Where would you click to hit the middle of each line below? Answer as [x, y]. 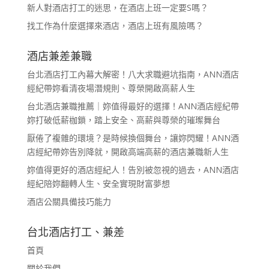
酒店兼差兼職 [59, 56]
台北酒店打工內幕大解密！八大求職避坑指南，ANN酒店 [133, 74]
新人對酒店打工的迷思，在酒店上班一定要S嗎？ [117, 7]
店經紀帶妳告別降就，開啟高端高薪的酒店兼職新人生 [128, 151]
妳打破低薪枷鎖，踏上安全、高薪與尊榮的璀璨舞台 [123, 119]
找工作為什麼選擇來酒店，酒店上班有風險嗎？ [115, 25]
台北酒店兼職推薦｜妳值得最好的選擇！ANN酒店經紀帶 [133, 106]
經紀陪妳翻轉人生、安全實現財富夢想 [98, 183]
